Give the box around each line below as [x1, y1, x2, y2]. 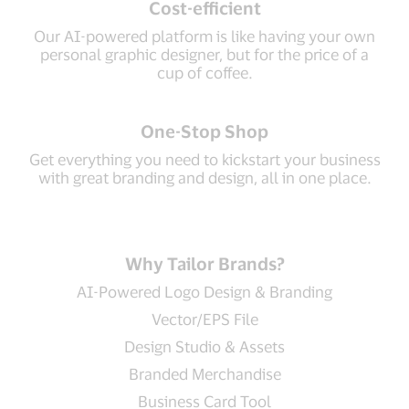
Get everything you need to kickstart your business [28, 150, 381, 168]
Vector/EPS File [151, 309, 258, 328]
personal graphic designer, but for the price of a [40, 45, 369, 63]
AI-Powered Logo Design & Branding [77, 282, 332, 300]
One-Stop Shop [141, 121, 268, 142]
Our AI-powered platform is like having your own [34, 26, 375, 45]
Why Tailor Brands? [124, 253, 285, 274]
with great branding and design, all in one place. [37, 168, 372, 186]
